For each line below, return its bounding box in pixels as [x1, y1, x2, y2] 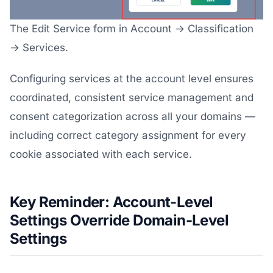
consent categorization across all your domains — [10, 110, 255, 122]
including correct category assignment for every [10, 129, 246, 141]
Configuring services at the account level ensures [10, 72, 253, 85]
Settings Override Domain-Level [10, 211, 229, 229]
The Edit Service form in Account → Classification [10, 22, 253, 35]
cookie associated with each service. [10, 147, 192, 160]
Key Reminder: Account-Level [10, 193, 213, 211]
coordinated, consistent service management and [10, 91, 253, 104]
